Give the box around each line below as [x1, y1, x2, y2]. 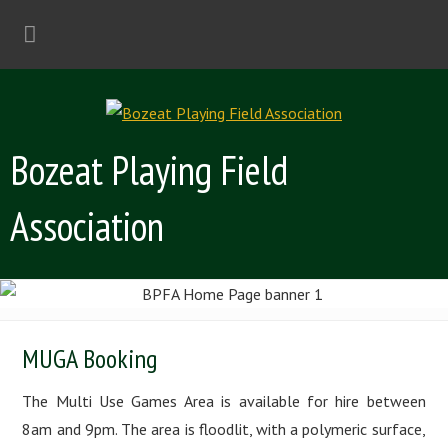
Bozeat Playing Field [10, 144, 288, 196]
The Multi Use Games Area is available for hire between [22, 391, 426, 411]
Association [10, 200, 164, 252]
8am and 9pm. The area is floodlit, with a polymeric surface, [22, 419, 426, 439]
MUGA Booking [22, 342, 158, 375]
